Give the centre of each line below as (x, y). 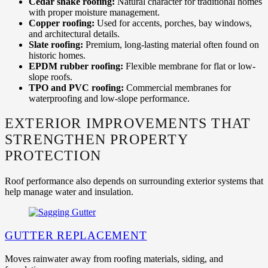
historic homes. (57, 55)
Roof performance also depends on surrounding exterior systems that (134, 181)
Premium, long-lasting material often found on (171, 44)
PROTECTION (53, 156)
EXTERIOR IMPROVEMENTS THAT (128, 124)
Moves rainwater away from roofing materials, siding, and (114, 258)
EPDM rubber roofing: (76, 66)
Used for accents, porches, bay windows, (173, 23)
